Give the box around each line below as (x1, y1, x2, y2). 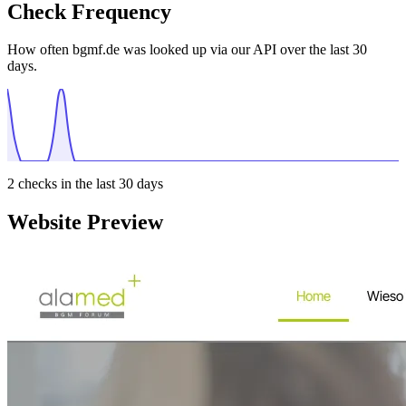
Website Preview (7, 210, 163, 235)
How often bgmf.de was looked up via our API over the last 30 (7, 42, 367, 58)
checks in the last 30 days (14, 176, 163, 192)
